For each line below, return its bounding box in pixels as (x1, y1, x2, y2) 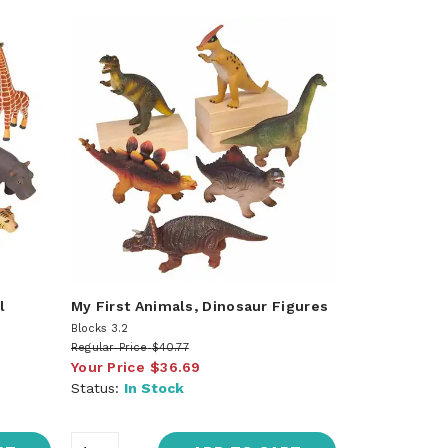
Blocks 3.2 (70, 321, 128, 335)
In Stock (123, 379, 184, 396)
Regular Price (70, 340, 148, 354)
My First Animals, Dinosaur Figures (70, 297, 329, 314)
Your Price (70, 358, 145, 375)
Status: (70, 379, 124, 396)
